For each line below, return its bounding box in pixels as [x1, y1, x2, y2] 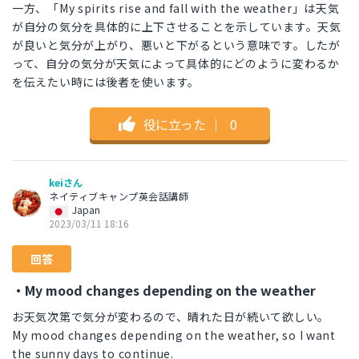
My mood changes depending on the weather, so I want [12, 327, 336, 344]
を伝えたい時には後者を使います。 [12, 74, 200, 91]
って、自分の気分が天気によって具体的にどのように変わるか [12, 55, 340, 72]
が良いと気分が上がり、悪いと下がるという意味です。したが [12, 37, 341, 54]
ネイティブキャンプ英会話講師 [49, 189, 188, 204]
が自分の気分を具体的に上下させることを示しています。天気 [12, 18, 341, 35]
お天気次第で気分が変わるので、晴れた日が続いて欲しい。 [12, 309, 329, 325]
